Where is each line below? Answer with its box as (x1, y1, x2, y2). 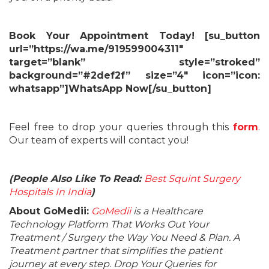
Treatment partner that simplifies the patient (9, 244, 222, 256)
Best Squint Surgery (144, 172, 240, 184)
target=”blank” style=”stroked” (9, 56, 260, 68)
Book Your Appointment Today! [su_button (9, 29, 260, 41)
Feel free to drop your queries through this (9, 121, 233, 133)
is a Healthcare (131, 205, 203, 217)
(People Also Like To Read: (9, 172, 144, 184)
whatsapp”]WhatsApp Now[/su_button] (9, 82, 211, 94)
